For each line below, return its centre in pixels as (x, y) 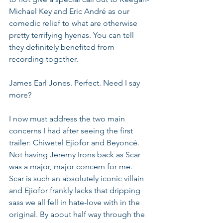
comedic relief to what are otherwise (74, 23)
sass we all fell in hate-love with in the (75, 202)
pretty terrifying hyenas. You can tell (72, 35)
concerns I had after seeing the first (72, 131)
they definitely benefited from (63, 47)
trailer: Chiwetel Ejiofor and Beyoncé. (75, 143)
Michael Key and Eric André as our (70, 11)
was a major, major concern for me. (72, 167)
